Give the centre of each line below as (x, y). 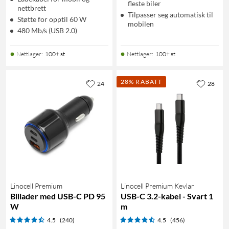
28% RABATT (141, 81)
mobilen (141, 24)
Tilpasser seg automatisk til (170, 14)
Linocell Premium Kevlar (157, 186)
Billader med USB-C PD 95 (58, 196)
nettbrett (32, 8)
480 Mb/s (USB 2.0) (47, 30)
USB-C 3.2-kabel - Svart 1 (167, 196)
